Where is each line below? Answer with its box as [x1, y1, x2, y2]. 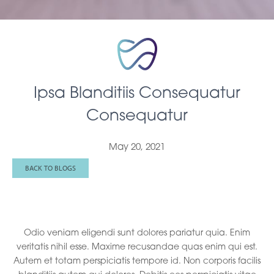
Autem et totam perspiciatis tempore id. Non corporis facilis [13, 256, 261, 266]
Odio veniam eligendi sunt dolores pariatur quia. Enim [24, 228, 250, 238]
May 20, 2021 [109, 143, 165, 152]
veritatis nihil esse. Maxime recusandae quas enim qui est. [17, 242, 257, 252]
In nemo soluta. [12, 195, 166, 217]
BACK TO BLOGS [25, 163, 76, 172]
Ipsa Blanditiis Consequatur [34, 85, 240, 102]
